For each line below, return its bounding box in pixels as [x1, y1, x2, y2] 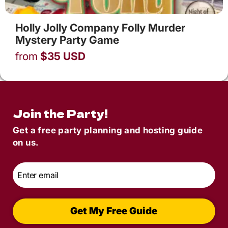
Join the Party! [13, 105, 108, 121]
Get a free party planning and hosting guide [13, 125, 203, 135]
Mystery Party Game [15, 33, 119, 46]
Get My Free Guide [70, 205, 158, 217]
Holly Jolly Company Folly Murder [15, 21, 185, 34]
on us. [13, 137, 39, 148]
